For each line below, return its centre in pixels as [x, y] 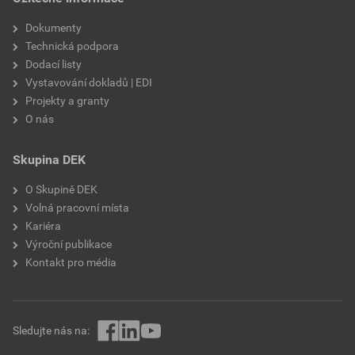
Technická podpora [72, 46]
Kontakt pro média [71, 262]
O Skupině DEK [61, 189]
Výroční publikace [69, 244]
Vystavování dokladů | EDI [89, 82]
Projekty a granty [67, 100]
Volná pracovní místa [77, 207]
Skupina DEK [49, 159]
